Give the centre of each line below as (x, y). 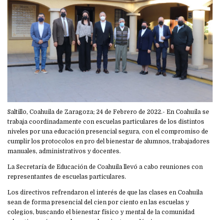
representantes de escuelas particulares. (67, 177)
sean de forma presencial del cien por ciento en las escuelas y (98, 203)
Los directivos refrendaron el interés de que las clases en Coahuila (105, 193)
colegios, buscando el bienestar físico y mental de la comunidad (101, 212)
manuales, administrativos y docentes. (64, 151)
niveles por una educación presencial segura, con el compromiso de (108, 132)
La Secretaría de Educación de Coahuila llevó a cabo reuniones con (105, 167)
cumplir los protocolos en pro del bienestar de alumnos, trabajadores (109, 142)
